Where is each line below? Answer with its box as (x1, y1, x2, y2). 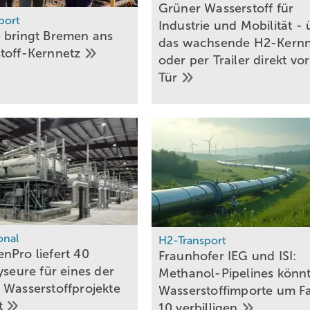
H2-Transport (158, 235, 226, 247)
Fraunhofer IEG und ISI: (158, 249, 297, 264)
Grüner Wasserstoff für (158, 1, 294, 16)
